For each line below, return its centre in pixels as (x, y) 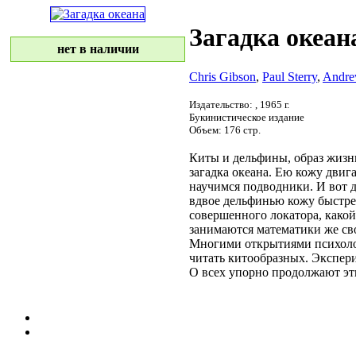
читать (207, 257)
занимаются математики (255, 229)
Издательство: (222, 104)
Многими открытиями (252, 243)
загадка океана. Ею (242, 172)
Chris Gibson (222, 76)
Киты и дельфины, (242, 157)
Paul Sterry (290, 76)
